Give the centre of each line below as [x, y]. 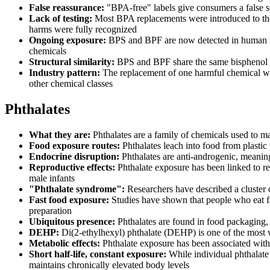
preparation [50, 211]
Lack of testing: [61, 19]
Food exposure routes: [74, 146]
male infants [52, 178]
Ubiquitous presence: [72, 222]
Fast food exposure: [69, 200]
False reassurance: [67, 8]
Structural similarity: [72, 62]
